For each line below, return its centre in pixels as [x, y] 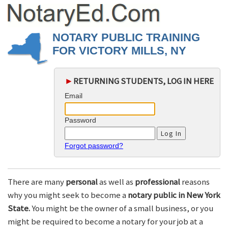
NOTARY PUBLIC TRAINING [126, 37]
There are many [37, 182]
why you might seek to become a [68, 195]
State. [19, 208]
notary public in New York [174, 195]
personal [82, 182]
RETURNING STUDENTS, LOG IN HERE [144, 81]
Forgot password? [94, 146]
